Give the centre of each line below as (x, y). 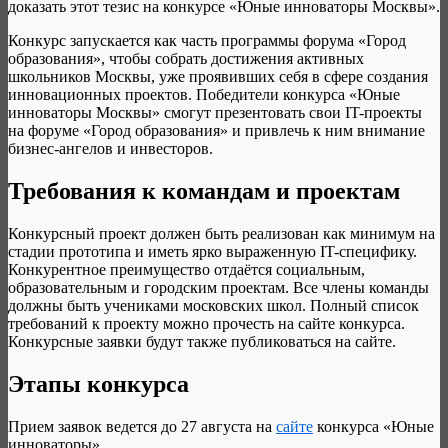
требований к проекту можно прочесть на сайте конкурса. (206, 323)
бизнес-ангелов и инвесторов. (110, 148)
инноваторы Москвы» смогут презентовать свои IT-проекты (215, 112)
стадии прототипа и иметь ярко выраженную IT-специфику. (212, 251)
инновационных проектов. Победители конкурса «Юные (204, 94)
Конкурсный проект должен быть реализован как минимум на (221, 233)
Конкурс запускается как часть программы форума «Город (207, 40)
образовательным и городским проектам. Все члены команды (218, 287)
